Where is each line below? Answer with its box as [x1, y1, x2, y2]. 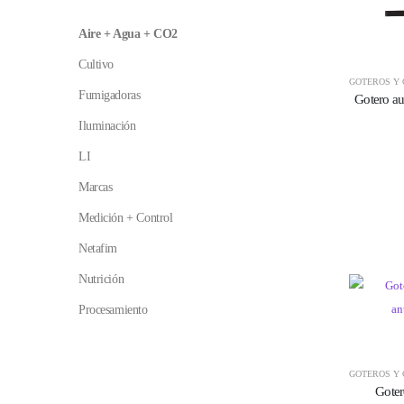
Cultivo [78, 58, 115, 72]
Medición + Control [78, 211, 173, 225]
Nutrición [78, 272, 124, 287]
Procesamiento [78, 303, 148, 317]
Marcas [78, 180, 113, 195]
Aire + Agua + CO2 [78, 27, 178, 41]
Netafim [78, 242, 118, 256]
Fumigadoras [78, 88, 141, 103]
